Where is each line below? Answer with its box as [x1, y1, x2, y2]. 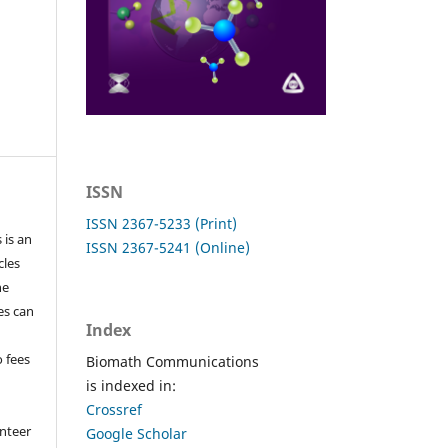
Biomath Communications [86, 351, 259, 371]
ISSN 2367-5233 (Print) [86, 213, 237, 233]
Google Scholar [86, 423, 187, 443]
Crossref [86, 399, 142, 419]
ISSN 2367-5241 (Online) [86, 237, 250, 257]
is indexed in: [86, 375, 176, 395]
